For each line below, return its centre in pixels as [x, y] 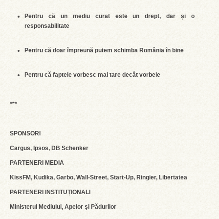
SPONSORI [25, 133]
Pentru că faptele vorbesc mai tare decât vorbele [92, 75]
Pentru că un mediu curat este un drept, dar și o [109, 16]
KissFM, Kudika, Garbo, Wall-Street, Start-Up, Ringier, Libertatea [99, 177]
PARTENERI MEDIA [37, 163]
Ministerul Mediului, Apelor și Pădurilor [63, 207]
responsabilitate [47, 26]
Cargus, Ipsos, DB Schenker [49, 148]
